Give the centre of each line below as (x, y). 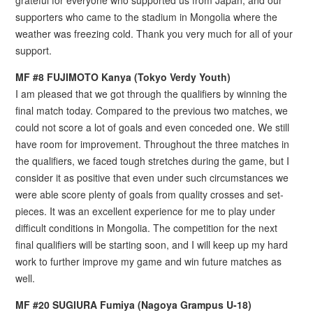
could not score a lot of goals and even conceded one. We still (153, 128)
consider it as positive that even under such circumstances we (152, 178)
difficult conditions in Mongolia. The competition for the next (147, 228)
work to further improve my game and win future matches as (149, 262)
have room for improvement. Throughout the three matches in (153, 144)
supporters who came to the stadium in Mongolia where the (147, 17)
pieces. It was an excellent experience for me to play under (146, 211)
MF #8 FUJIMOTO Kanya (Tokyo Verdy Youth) (123, 77)
